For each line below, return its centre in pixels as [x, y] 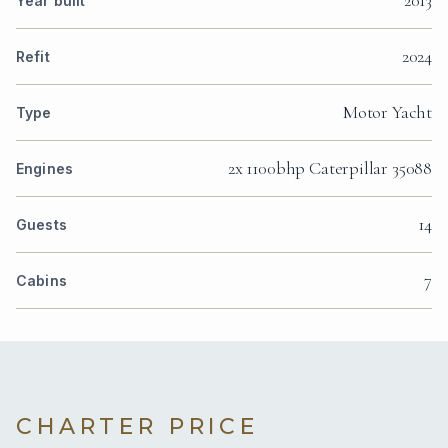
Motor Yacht [387, 111]
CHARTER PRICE [137, 426]
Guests [41, 224]
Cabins [41, 280]
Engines [44, 168]
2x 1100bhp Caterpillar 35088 [330, 167]
